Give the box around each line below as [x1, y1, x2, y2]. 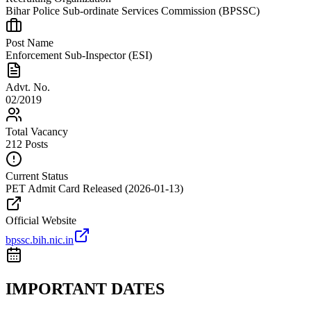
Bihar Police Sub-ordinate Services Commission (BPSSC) [6, 5, 260, 17]
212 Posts [6, 138, 48, 151]
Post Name [6, 37, 53, 49]
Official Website [6, 215, 76, 227]
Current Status [6, 170, 68, 183]
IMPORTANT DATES [6, 280, 165, 299]
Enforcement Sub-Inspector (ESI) [6, 49, 152, 62]
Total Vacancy [6, 126, 68, 138]
